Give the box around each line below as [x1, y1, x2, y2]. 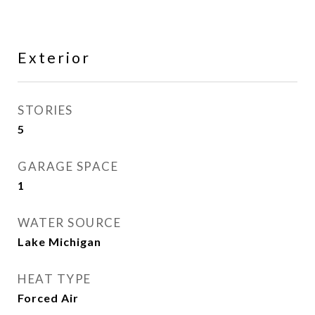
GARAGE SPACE [18, 159, 118, 174]
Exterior [18, 49, 91, 66]
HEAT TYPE [18, 271, 91, 286]
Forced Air [18, 291, 79, 304]
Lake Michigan [18, 235, 101, 248]
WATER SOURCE [18, 215, 121, 230]
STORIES [18, 103, 73, 117]
